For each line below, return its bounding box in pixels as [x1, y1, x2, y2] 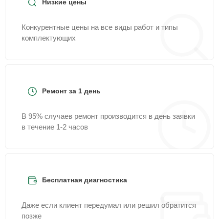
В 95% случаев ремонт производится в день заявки [22, 112, 195, 120]
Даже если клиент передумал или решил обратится [22, 201, 196, 209]
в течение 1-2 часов [22, 123, 88, 131]
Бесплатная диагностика [42, 176, 127, 184]
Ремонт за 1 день [42, 87, 101, 95]
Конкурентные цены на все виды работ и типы [22, 23, 178, 31]
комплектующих [22, 34, 76, 42]
